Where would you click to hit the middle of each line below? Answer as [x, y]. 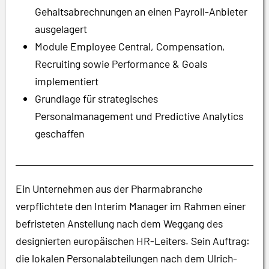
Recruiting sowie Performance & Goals [121, 64]
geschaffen [59, 133]
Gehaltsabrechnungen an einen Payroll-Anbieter [141, 11]
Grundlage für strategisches [96, 98]
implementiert [67, 81]
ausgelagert [61, 29]
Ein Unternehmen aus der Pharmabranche [109, 189]
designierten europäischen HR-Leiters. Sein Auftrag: [133, 241]
